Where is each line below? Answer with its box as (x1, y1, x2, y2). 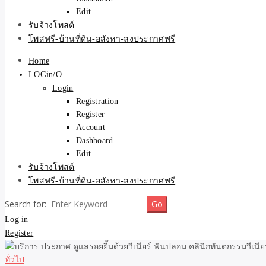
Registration (76, 97, 119, 106)
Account (76, 123, 105, 132)
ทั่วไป (5, 254, 24, 265)
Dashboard (76, 136, 113, 145)
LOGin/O (28, 70, 62, 79)
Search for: (5, 198, 46, 210)
